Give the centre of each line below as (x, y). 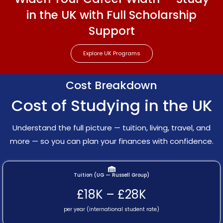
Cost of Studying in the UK (111, 105)
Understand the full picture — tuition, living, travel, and (111, 127)
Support (111, 31)
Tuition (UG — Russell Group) (111, 175)
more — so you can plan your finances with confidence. (111, 141)
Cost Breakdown (111, 85)
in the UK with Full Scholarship (111, 15)
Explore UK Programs (111, 53)
